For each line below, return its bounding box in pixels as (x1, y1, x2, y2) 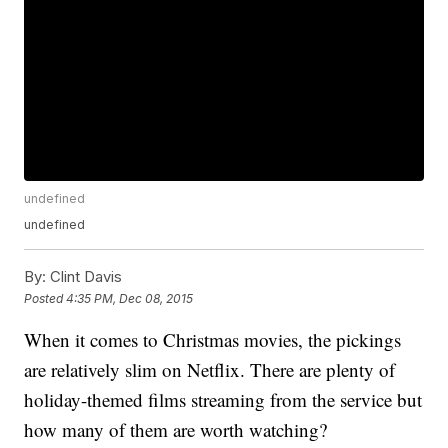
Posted (24, 290, 67, 306)
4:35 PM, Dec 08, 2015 (66, 290, 194, 306)
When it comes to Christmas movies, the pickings (24, 327, 402, 353)
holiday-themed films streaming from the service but (24, 387, 423, 413)
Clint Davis (46, 267, 123, 287)
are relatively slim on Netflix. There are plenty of (24, 357, 396, 383)
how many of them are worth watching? (24, 417, 328, 443)
